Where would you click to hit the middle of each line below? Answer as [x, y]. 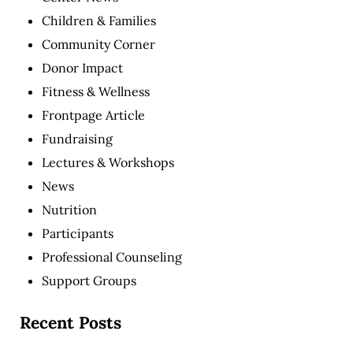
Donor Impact [82, 67]
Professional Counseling [111, 256]
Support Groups [89, 280]
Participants [77, 233]
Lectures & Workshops [108, 162]
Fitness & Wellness [95, 91]
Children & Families [98, 20]
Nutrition [69, 209]
